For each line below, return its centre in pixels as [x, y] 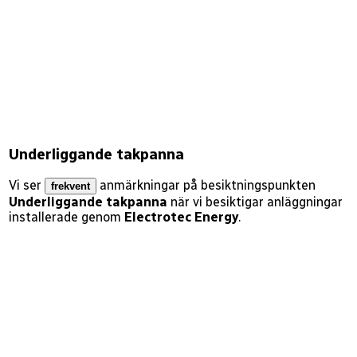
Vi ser [25, 186]
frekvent [70, 186]
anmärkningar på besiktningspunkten [207, 186]
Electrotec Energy [181, 218]
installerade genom [65, 218]
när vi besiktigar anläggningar [256, 202]
